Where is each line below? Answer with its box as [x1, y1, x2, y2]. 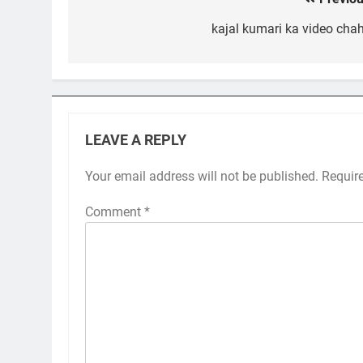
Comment [85, 203, 144, 220]
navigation [83, 20, 174, 44]
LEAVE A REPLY [85, 131, 186, 148]
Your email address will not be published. [85, 168, 318, 184]
